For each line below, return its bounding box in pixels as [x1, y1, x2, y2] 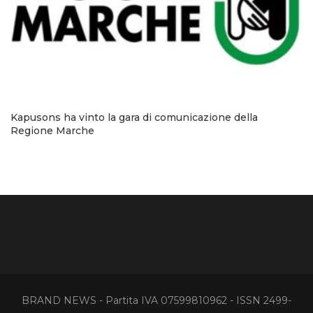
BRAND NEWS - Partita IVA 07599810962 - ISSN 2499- [22, 293, 291, 307]
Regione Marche [10, 124, 94, 137]
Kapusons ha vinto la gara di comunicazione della [10, 110, 258, 124]
